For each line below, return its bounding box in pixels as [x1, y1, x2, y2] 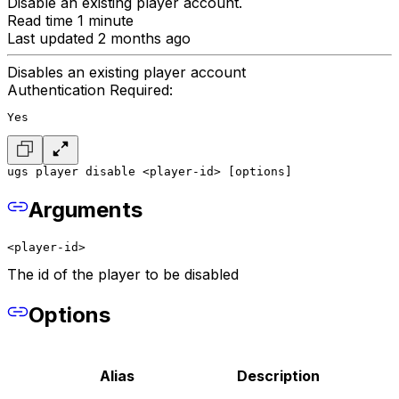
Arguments [28, 197, 142, 224]
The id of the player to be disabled [7, 265, 239, 284]
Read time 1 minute [7, 12, 134, 30]
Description [236, 367, 320, 386]
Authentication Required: [7, 81, 173, 100]
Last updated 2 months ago [7, 29, 191, 48]
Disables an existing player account [7, 63, 246, 82]
